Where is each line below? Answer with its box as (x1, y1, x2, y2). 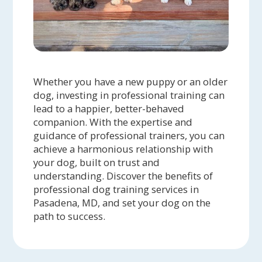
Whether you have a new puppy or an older (33, 74, 228, 88)
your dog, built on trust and (33, 155, 160, 169)
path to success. (33, 209, 106, 223)
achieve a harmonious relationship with (33, 142, 213, 156)
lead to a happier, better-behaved (33, 101, 185, 115)
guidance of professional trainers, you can (33, 128, 225, 142)
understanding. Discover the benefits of (33, 168, 213, 182)
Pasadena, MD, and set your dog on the (33, 195, 211, 209)
